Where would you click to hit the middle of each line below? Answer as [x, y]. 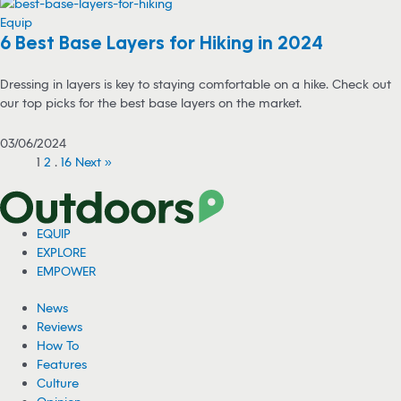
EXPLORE [62, 252]
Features [62, 364]
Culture [58, 383]
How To [58, 346]
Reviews [60, 327]
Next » [94, 162]
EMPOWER [67, 270]
